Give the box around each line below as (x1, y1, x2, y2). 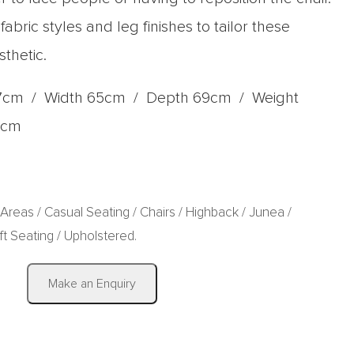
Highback (186, 206, 239, 220)
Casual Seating (44, 206, 130, 220)
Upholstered (64, 230, 134, 243)
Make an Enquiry (48, 277, 136, 290)
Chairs (140, 206, 175, 220)
